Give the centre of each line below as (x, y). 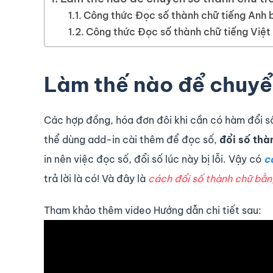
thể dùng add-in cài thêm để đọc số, (132, 140)
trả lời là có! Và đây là (96, 179)
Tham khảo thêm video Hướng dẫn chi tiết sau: (153, 211)
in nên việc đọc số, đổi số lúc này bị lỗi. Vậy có (153, 159)
